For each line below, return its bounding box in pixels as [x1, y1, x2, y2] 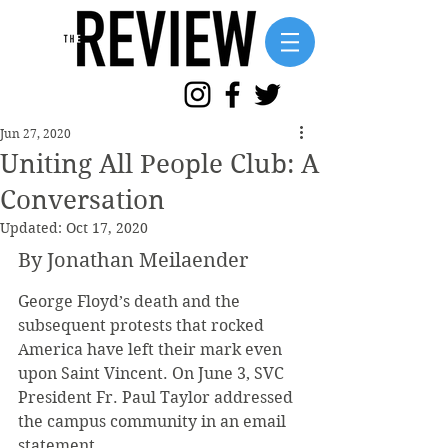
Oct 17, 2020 [66, 219, 148, 237]
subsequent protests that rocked [18, 316, 268, 335]
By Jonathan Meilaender [18, 249, 248, 272]
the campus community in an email [18, 412, 290, 431]
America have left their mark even [18, 340, 286, 359]
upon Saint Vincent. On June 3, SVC [18, 364, 288, 383]
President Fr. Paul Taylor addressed [18, 388, 297, 407]
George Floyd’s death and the [18, 292, 244, 311]
